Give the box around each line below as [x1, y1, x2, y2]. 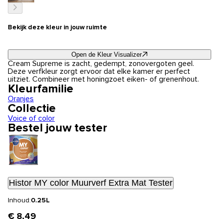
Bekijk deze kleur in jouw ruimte [8, 24, 107, 31]
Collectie [8, 103, 56, 115]
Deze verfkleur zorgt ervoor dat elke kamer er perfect [8, 67, 190, 76]
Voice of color [8, 114, 55, 123]
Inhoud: [8, 197, 31, 204]
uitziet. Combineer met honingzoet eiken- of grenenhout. [8, 75, 199, 84]
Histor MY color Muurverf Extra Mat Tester [9, 178, 173, 188]
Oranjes [8, 95, 34, 103]
